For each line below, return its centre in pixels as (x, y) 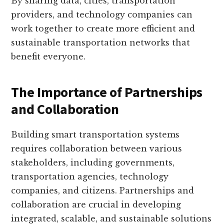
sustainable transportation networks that (101, 43)
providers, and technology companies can (102, 15)
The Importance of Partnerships (107, 92)
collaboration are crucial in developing (96, 205)
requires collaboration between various (97, 149)
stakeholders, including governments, (93, 163)
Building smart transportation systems (95, 135)
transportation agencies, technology (90, 177)
